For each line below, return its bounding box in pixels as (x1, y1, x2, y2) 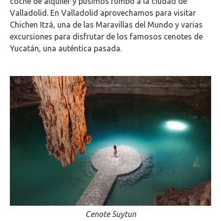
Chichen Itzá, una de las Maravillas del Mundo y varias (10, 20, 203, 29)
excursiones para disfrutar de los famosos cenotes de (10, 32, 203, 41)
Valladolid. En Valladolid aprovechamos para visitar (10, 8, 196, 17)
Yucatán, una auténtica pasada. (10, 43, 122, 53)
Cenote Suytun (85, 210, 136, 219)
